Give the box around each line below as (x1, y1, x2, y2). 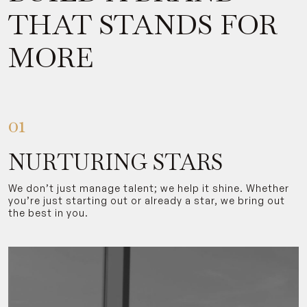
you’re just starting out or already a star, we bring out (8, 194, 285, 206)
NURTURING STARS (8, 147, 223, 176)
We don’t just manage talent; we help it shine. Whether (8, 182, 289, 194)
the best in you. (8, 206, 88, 219)
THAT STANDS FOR (8, 6, 278, 42)
